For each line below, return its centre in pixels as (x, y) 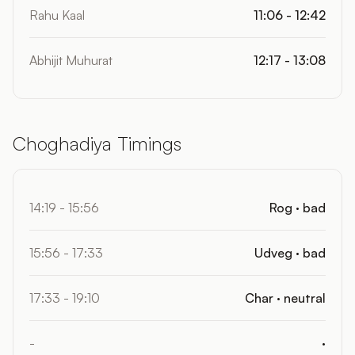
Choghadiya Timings (97, 143)
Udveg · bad (290, 253)
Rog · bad (298, 208)
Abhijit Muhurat (71, 60)
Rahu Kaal (57, 15)
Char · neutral (285, 298)
